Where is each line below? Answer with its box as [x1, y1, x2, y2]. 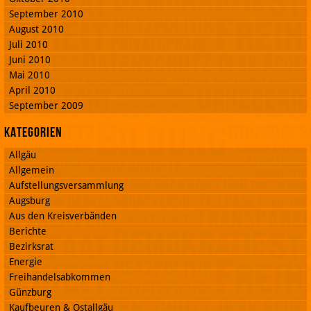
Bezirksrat [9, 240, 53, 252]
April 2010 [9, 84, 56, 96]
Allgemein [9, 164, 54, 176]
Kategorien [4, 124, 62, 141]
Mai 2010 [9, 69, 50, 81]
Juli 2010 [9, 38, 48, 50]
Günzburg [9, 286, 51, 298]
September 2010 [9, 8, 83, 19]
